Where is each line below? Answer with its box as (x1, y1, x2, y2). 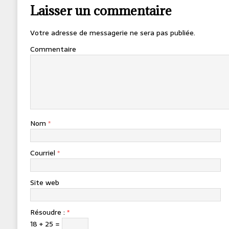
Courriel (30, 147, 57, 159)
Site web (30, 177, 59, 189)
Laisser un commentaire (30, 2, 172, 19)
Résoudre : (30, 207, 67, 218)
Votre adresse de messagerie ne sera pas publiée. (30, 27, 195, 39)
